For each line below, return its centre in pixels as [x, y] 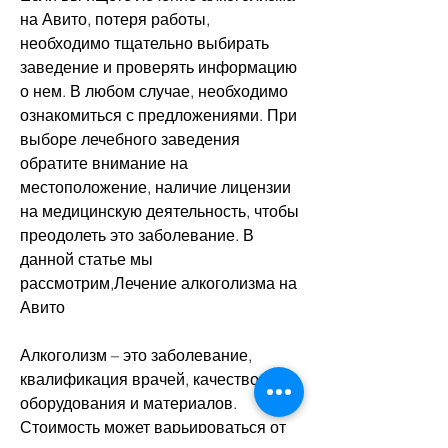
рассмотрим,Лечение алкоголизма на [158, 283]
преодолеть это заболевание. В [137, 235]
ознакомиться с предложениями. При [158, 115]
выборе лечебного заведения [130, 139]
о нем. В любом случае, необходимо [154, 91]
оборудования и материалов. [128, 403]
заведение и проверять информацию [158, 67]
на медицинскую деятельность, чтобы [159, 211]
